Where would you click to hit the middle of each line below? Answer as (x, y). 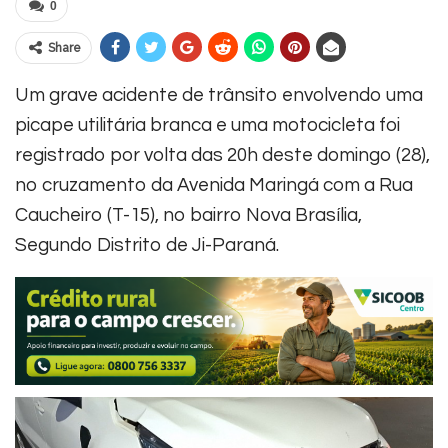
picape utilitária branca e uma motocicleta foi (207, 124)
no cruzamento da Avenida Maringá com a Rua (214, 184)
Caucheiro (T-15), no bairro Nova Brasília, (188, 214)
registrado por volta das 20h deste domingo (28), (222, 154)
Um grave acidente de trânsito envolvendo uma (219, 94)
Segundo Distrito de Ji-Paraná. (147, 244)
